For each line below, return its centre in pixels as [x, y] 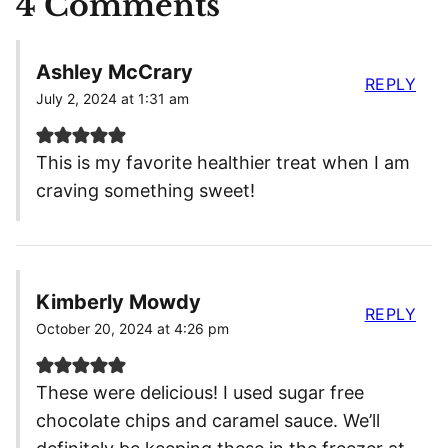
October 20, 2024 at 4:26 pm [132, 329]
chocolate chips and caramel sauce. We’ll [208, 421]
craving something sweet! [145, 191]
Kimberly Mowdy [118, 302]
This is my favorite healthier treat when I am [223, 163]
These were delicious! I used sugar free [200, 393]
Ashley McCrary [114, 72]
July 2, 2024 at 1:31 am [112, 99]
